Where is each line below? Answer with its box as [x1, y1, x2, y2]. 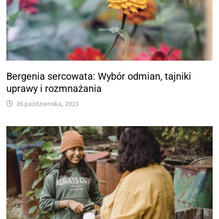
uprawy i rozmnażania [6, 83, 102, 95]
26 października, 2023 [16, 99, 79, 109]
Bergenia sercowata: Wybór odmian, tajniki [6, 70, 192, 83]
